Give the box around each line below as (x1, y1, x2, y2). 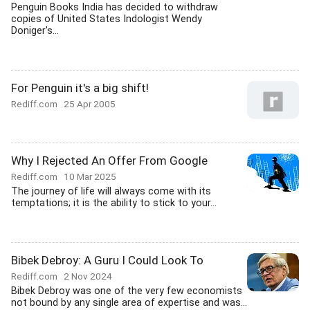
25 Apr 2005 (64, 98, 116, 109)
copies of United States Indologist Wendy (11, 13, 202, 25)
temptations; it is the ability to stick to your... (11, 197, 217, 209)
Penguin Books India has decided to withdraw (11, 1, 218, 13)
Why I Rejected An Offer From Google (11, 154, 208, 167)
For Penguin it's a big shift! (11, 81, 149, 95)
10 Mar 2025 (64, 171, 116, 182)
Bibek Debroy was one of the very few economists (11, 285, 242, 297)
